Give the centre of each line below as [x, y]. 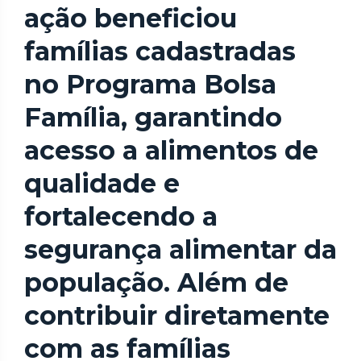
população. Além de [156, 283]
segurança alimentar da [180, 250]
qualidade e [102, 184]
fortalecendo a [121, 217]
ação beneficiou [131, 19]
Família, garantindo [153, 118]
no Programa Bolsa [150, 85]
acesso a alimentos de [171, 151]
